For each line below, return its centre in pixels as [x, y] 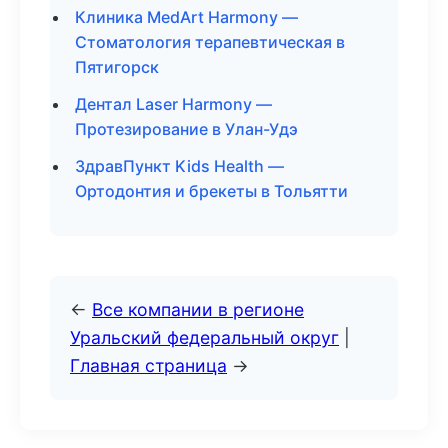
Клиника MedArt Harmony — [186, 17]
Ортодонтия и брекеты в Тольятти [211, 191]
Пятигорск [117, 67]
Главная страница [148, 365]
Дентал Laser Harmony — [173, 104]
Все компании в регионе [198, 309]
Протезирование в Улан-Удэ [186, 129]
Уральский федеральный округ [204, 337]
